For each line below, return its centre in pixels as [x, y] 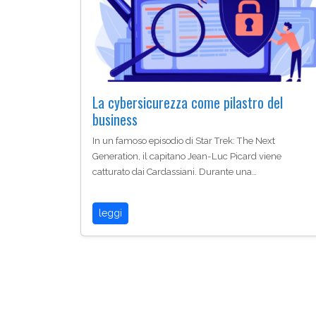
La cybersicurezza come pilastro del [188, 103]
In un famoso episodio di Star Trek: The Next [184, 141]
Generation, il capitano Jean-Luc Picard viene [187, 157]
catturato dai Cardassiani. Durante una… [175, 172]
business [115, 120]
